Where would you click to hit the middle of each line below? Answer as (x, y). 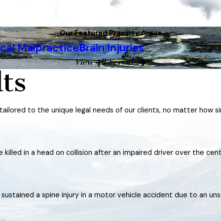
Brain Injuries (111, 48)
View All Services (107, 62)
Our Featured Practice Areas (110, 34)
